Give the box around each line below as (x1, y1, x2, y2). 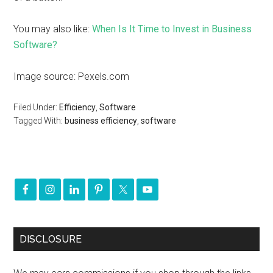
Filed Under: (13, 102, 60, 112)
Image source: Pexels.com (13, 71, 130, 82)
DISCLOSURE (19, 233, 82, 245)
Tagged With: (13, 116, 65, 126)
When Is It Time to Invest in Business (92, 23, 252, 35)
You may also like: (13, 23, 93, 35)
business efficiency (65, 116, 138, 126)
